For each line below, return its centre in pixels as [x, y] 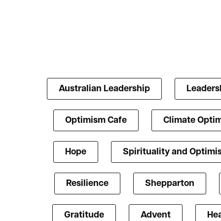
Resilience [87, 184]
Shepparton [170, 184]
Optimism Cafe [96, 121]
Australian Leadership [104, 89]
